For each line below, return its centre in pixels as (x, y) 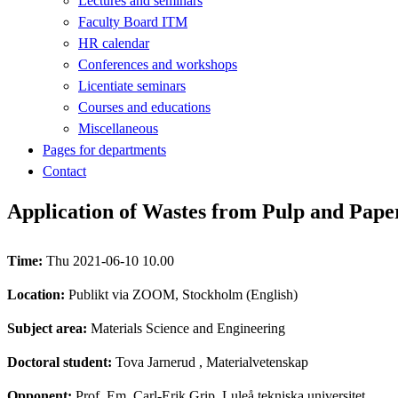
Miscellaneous (118, 128)
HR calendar (114, 43)
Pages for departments (104, 149)
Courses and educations (144, 107)
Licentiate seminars (132, 85)
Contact (64, 171)
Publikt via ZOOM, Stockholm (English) (183, 294)
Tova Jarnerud (155, 362)
